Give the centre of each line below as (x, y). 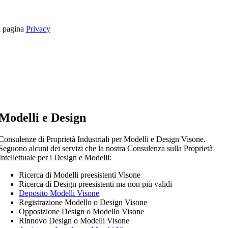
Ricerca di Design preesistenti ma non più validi (96, 184)
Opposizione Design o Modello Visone (82, 212)
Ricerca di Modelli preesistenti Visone (80, 175)
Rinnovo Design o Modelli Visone (74, 221)
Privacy (38, 29)
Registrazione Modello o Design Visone (83, 203)
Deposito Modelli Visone (59, 193)
